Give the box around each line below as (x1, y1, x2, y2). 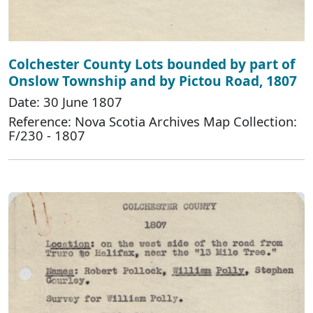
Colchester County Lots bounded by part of (8, 54, 295, 73)
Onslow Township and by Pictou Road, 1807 (8, 71, 297, 90)
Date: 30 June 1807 (8, 92, 122, 110)
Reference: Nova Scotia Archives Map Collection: (8, 112, 297, 130)
